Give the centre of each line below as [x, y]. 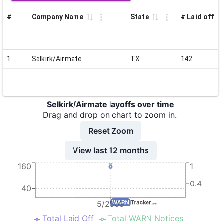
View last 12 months [110, 150]
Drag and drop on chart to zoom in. [110, 115]
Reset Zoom [110, 130]
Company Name [57, 17]
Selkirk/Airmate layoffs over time [110, 104]
